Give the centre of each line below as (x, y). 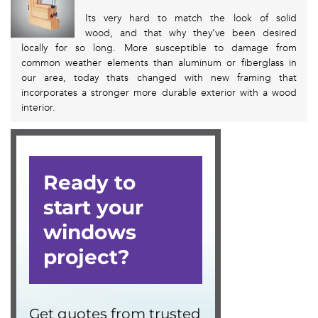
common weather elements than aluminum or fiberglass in (159, 63)
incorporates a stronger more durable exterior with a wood (159, 93)
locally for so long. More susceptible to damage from (159, 48)
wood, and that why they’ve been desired (191, 33)
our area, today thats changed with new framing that (159, 78)
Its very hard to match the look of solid (191, 18)
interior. (38, 108)
